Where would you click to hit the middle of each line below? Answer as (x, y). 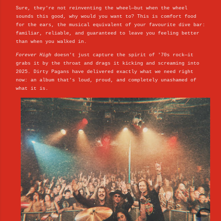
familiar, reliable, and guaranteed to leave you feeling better (108, 33)
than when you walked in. (51, 41)
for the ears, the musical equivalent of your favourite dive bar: (110, 25)
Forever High (34, 55)
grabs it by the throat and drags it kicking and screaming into (108, 63)
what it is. (32, 88)
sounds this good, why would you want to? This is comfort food (106, 16)
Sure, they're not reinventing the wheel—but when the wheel (102, 8)
